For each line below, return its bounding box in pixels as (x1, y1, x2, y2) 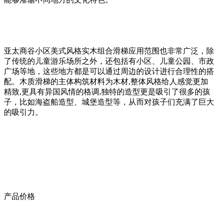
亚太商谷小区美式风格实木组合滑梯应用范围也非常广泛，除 (4, 46, 214, 55)
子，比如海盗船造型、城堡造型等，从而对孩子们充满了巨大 (4, 97, 214, 106)
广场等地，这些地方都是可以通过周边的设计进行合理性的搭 (4, 67, 214, 75)
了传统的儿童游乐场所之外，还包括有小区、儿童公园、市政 (4, 56, 214, 65)
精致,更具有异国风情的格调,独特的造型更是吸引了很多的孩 (4, 87, 210, 96)
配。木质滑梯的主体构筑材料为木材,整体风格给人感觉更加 (4, 77, 208, 86)
